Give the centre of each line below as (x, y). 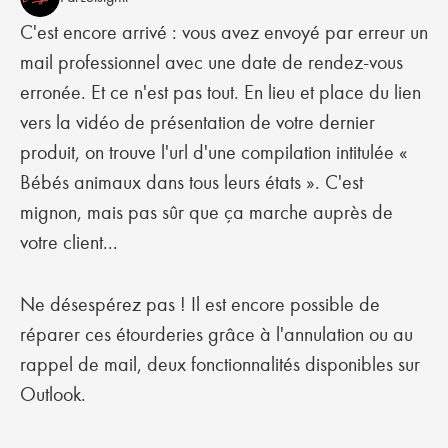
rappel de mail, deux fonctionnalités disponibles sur (220, 364)
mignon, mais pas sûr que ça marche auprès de (206, 212)
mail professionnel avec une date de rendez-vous (211, 62)
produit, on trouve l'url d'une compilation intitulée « (214, 152)
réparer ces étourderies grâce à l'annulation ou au (216, 334)
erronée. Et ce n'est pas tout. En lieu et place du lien (220, 92)
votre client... (71, 242)
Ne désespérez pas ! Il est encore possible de (200, 304)
